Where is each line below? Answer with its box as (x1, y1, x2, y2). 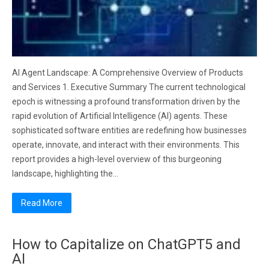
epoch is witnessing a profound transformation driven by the (12, 97, 240, 106)
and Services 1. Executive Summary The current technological (12, 82, 246, 92)
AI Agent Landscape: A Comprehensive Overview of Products (12, 68, 243, 77)
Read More (21, 198, 62, 208)
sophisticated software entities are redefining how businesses (12, 125, 247, 135)
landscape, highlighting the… (12, 169, 118, 178)
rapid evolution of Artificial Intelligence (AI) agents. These (12, 111, 228, 121)
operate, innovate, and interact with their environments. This (12, 140, 240, 150)
